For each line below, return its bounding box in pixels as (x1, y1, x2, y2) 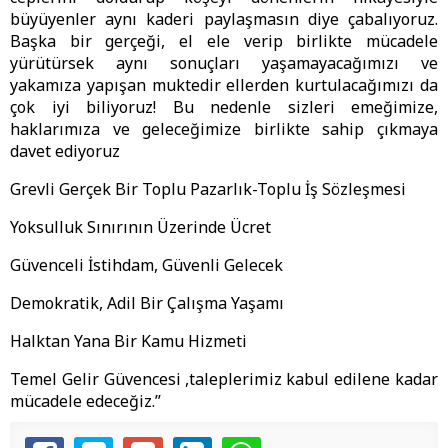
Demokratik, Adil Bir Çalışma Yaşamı (10, 292, 284, 315)
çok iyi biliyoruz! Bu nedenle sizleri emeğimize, (10, 96, 438, 119)
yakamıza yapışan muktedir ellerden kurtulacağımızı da (10, 74, 438, 97)
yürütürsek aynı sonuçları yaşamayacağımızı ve (10, 52, 438, 75)
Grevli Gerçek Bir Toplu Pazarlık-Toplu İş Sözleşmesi (10, 178, 406, 201)
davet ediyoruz (10, 140, 120, 163)
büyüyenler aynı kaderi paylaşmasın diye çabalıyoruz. (10, 8, 438, 31)
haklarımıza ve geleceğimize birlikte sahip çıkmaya (10, 118, 438, 141)
